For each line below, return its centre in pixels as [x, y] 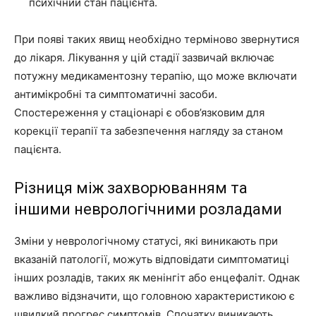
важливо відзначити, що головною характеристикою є [154, 296]
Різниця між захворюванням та [131, 188]
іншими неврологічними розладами [148, 209]
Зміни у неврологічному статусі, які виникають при [146, 241]
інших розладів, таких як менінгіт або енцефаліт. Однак [157, 277]
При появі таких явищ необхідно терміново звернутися [157, 39]
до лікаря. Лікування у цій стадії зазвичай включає [144, 57]
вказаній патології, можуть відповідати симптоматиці [152, 259]
